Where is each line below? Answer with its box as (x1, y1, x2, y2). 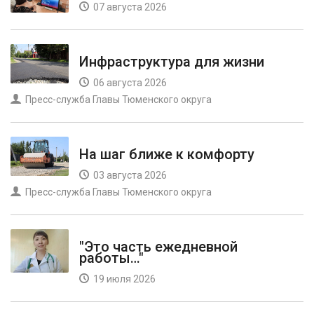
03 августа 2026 (91, 170, 167, 182)
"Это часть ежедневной (79, 238, 238, 256)
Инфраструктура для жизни (79, 53, 264, 71)
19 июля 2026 (91, 273, 156, 285)
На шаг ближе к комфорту (79, 146, 254, 163)
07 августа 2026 (91, 1, 167, 13)
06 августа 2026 (91, 77, 167, 89)
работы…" (79, 250, 144, 267)
